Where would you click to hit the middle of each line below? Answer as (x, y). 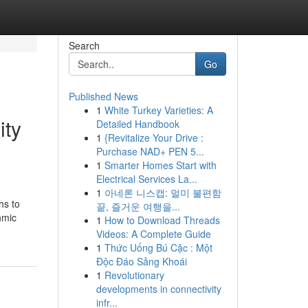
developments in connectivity (158, 289)
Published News (103, 96)
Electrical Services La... (146, 179)
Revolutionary (134, 275)
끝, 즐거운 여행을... (138, 206)
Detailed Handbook (137, 124)
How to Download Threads (162, 220)
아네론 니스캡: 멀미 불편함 (163, 192)
